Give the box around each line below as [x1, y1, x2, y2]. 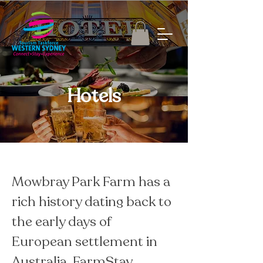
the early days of [12, 212, 114, 231]
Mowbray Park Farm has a [12, 172, 173, 191]
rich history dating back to [12, 192, 174, 211]
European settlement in [12, 232, 160, 251]
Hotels [67, 83, 121, 109]
